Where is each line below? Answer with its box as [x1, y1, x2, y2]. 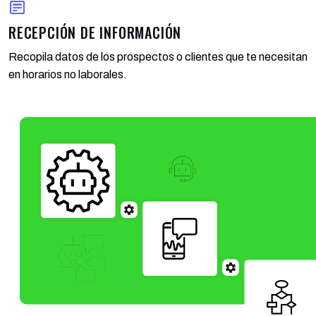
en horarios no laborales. [8, 68, 127, 81]
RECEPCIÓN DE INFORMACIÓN [8, 22, 182, 44]
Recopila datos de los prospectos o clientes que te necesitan [8, 51, 308, 63]
